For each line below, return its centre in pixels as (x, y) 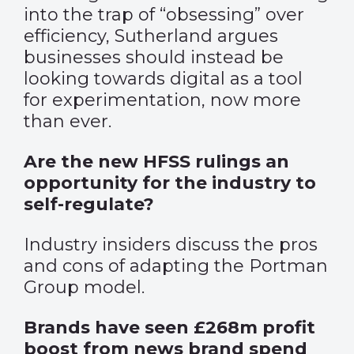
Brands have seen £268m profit (169, 328)
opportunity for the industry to (170, 183)
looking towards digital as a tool (163, 79)
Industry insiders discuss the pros (171, 245)
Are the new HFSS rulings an (156, 162)
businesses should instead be (154, 57)
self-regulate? (89, 204)
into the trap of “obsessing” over (164, 15)
